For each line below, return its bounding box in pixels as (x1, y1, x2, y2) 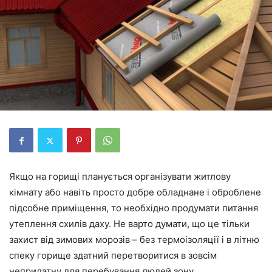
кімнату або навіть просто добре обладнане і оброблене (9, 186, 261, 198)
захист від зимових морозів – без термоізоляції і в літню (9, 234, 259, 245)
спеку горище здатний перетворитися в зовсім (9, 250, 217, 261)
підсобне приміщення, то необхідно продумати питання (9, 202, 258, 214)
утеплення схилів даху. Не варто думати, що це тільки (9, 218, 250, 229)
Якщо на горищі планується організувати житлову (9, 171, 231, 182)
